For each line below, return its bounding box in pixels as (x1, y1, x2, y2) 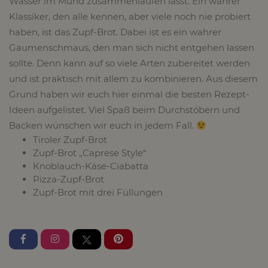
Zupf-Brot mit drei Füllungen (33, 187, 163, 198)
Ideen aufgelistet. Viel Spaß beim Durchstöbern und (9, 104, 240, 115)
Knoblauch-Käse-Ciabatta (33, 160, 148, 172)
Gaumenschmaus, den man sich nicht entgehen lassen (9, 42, 254, 53)
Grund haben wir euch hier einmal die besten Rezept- (9, 89, 249, 100)
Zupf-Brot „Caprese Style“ (33, 147, 147, 159)
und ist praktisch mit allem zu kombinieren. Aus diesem (9, 73, 258, 84)
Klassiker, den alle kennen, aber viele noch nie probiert (9, 11, 251, 22)
